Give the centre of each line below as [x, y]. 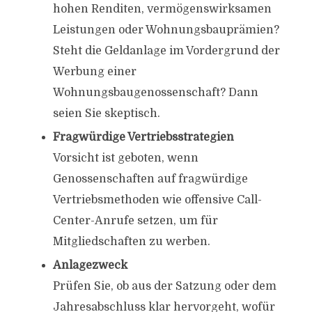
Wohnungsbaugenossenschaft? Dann [155, 93]
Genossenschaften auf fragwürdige [150, 179]
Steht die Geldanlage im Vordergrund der [166, 51]
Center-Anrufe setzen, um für [135, 221]
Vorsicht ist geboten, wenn [125, 158]
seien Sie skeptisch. [106, 114]
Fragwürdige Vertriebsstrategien [143, 137]
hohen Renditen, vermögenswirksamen [162, 9]
